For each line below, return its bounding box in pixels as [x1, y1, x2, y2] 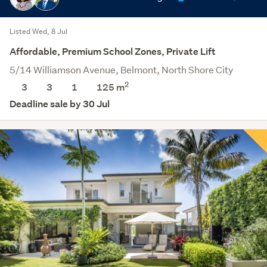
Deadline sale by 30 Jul [10, 97, 110, 110]
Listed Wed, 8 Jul [10, 26, 67, 36]
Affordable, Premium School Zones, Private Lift [10, 45, 216, 58]
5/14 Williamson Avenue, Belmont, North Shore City [10, 63, 233, 76]
